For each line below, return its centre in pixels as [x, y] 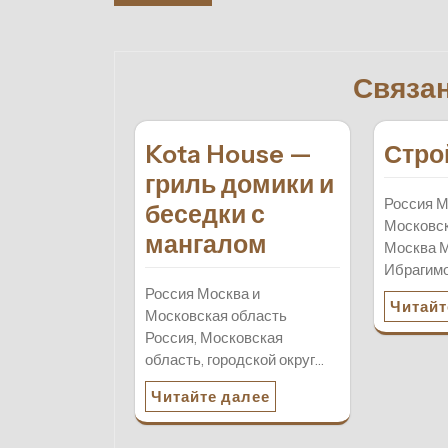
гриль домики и [239, 184]
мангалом [206, 244]
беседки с [205, 214]
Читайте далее [210, 397]
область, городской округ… [234, 360]
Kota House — [228, 154]
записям [180, 75]
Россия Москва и [202, 294]
